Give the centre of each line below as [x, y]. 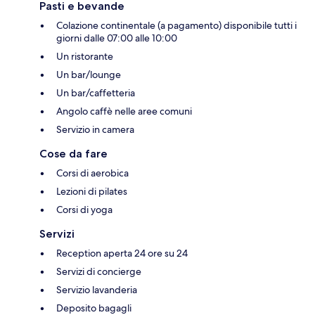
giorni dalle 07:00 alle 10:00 [117, 38]
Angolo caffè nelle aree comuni [124, 111]
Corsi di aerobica [92, 173]
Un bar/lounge [89, 75]
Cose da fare [73, 154]
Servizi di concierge [99, 272]
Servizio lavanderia [97, 290]
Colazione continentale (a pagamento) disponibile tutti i [176, 26]
